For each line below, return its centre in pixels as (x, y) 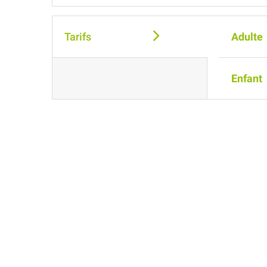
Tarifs (78, 37)
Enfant (247, 79)
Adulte (247, 37)
